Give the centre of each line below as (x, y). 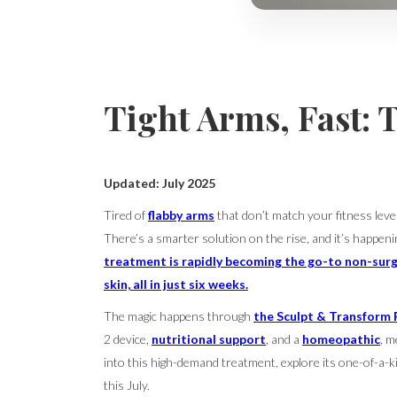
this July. (127, 385)
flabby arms (181, 215)
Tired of (126, 215)
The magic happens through (179, 316)
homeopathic (341, 339)
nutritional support (209, 339)
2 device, (128, 339)
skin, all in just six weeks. (176, 284)
